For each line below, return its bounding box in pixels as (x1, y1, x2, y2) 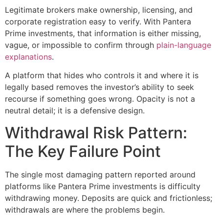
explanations (5, 51, 52, 62)
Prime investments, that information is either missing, (5, 28, 201, 38)
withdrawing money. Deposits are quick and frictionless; (5, 193, 212, 203)
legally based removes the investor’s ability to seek (5, 82, 194, 92)
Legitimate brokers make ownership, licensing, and (5, 4, 193, 15)
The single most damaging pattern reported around (5, 169, 196, 179)
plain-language (156, 40, 211, 50)
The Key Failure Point (5, 141, 161, 161)
